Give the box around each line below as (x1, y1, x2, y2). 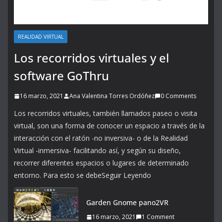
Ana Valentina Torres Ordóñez (69, 92, 155, 100)
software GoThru (14, 67, 109, 84)
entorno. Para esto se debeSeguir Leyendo (14, 170, 151, 180)
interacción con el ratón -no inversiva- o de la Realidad (14, 133, 188, 143)
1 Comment (142, 213, 174, 221)
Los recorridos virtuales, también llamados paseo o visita (14, 109, 197, 118)
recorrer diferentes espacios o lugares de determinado (14, 158, 189, 167)
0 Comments (161, 92, 196, 100)
